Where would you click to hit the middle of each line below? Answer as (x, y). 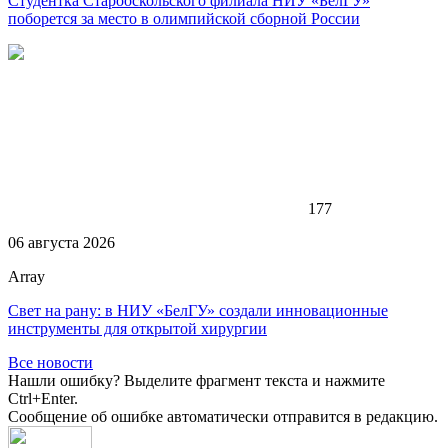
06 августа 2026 (61, 242)
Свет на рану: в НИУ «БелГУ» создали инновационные (198, 310)
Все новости (50, 362)
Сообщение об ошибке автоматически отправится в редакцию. (223, 416)
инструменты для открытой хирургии (137, 328)
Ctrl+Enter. (43, 398)
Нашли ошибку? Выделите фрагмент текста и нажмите (196, 380)
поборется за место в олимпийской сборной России (184, 18)
